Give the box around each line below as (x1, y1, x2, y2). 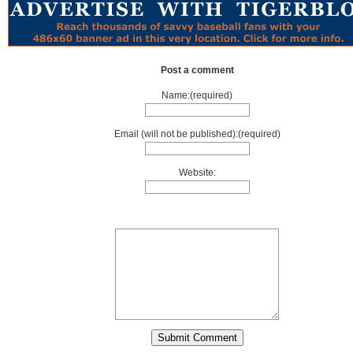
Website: (178, 167, 216, 178)
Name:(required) (162, 90, 232, 101)
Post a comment (160, 65, 234, 76)
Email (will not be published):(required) (113, 128, 281, 139)
